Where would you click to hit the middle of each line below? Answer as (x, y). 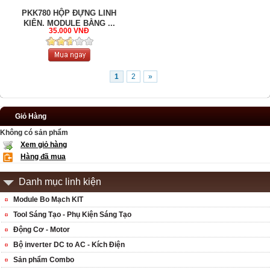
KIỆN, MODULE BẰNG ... (69, 24)
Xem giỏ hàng (44, 145)
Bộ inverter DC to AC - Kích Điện (69, 245)
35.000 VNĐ (69, 31)
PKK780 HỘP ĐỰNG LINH (69, 13)
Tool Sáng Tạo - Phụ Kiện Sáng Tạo (72, 215)
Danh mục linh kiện (60, 182)
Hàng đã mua (43, 157)
